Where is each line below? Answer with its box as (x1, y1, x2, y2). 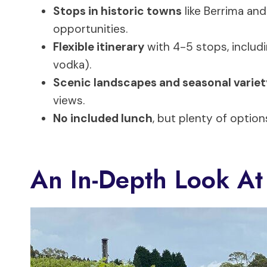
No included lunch (53, 110, 153, 126)
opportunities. (53, 21, 128, 36)
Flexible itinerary (53, 39, 144, 54)
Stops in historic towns (53, 3, 182, 18)
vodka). (53, 57, 91, 72)
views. (53, 92, 85, 108)
